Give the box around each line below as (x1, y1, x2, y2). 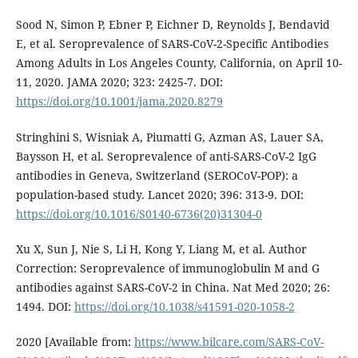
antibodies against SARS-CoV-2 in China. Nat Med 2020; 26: (15, 279, 330, 295)
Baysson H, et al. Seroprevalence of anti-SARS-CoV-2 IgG (15, 148, 316, 164)
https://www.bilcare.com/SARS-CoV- (133, 333, 324, 349)
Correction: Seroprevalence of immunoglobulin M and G (15, 260, 320, 276)
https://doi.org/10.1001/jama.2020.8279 (15, 93, 223, 109)
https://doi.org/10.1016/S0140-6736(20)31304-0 (15, 205, 262, 221)
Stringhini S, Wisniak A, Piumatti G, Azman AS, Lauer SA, (15, 129, 324, 145)
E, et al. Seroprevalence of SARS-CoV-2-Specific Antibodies (15, 36, 328, 52)
